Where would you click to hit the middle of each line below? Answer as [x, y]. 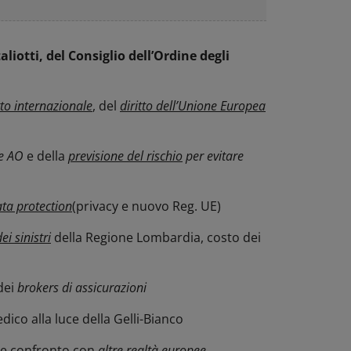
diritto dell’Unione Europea [193, 106]
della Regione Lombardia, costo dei [156, 237]
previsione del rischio [125, 156]
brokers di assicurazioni [82, 288]
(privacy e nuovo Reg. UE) [147, 206]
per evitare [213, 156]
